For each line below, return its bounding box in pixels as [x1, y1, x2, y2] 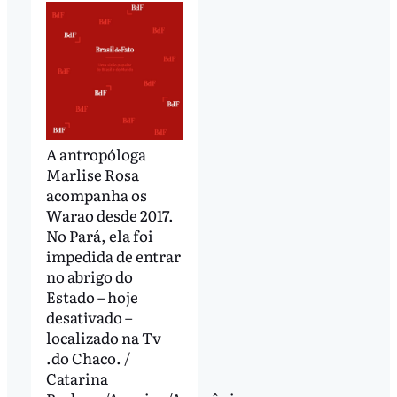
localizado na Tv [45, 325, 161, 348]
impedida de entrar [45, 244, 181, 267]
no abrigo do [45, 264, 133, 287]
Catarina [45, 366, 108, 389]
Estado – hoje [45, 284, 138, 307]
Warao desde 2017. [45, 203, 174, 226]
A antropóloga [45, 142, 146, 165]
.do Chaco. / [45, 346, 130, 369]
